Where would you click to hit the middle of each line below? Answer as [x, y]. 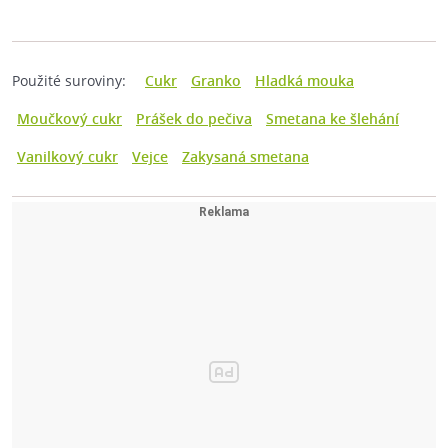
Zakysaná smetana [245, 157]
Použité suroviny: [69, 81]
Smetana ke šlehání [332, 119]
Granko [216, 81]
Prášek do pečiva [194, 119]
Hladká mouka [304, 81]
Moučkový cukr [69, 119]
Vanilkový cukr [67, 157]
